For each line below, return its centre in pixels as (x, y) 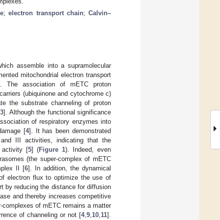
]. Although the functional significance (57, 112)
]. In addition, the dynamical (69, 168)
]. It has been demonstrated (70, 131)
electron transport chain (46, 13)
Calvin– (100, 13)
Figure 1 (52, 149)
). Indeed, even (88, 149)
